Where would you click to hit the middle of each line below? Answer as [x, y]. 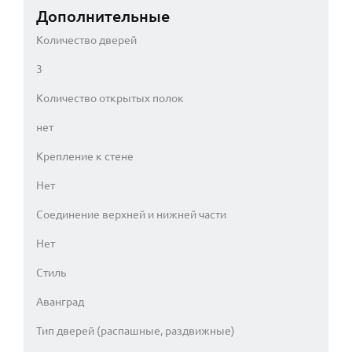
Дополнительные [103, 16]
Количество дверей [86, 40]
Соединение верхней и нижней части [131, 214]
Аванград [60, 301]
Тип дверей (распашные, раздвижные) [136, 330]
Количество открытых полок [110, 98]
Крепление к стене [85, 156]
